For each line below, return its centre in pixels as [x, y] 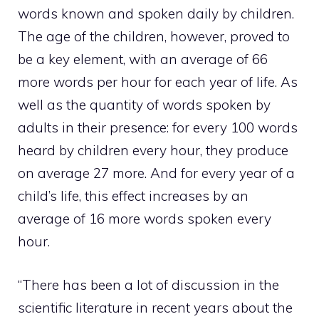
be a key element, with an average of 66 [143, 59]
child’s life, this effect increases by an [133, 196]
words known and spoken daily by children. [156, 14]
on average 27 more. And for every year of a [156, 173]
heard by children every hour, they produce [153, 151]
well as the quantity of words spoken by [144, 105]
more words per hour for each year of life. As [158, 82]
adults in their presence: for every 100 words [158, 128]
